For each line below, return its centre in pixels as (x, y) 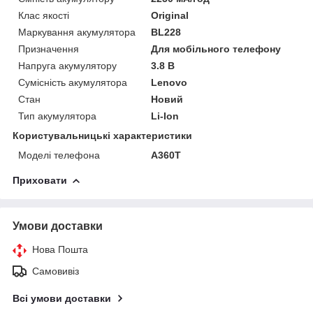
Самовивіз (56, 271)
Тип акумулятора (57, 116)
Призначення (49, 49)
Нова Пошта (60, 250)
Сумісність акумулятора (73, 83)
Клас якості (44, 16)
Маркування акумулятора (77, 32)
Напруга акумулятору (67, 66)
